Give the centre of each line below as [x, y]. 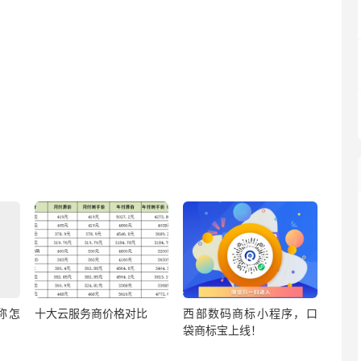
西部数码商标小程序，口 [250, 313]
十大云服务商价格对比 [91, 313]
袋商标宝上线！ [223, 330]
